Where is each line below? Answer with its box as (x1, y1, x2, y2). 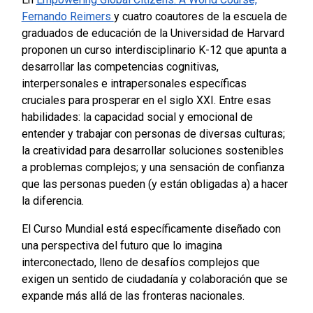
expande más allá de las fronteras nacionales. (21, 289, 245, 303)
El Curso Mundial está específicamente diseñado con (21, 222, 281, 236)
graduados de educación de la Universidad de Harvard (21, 27, 284, 41)
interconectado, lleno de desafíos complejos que (21, 256, 260, 270)
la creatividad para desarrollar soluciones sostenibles (21, 144, 284, 158)
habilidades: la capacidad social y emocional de (21, 110, 253, 124)
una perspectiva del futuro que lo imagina (21, 239, 222, 253)
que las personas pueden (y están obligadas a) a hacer (21, 177, 288, 191)
